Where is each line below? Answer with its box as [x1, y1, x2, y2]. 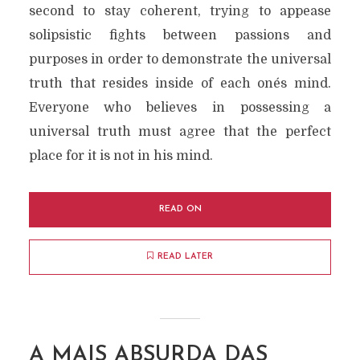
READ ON [158, 205, 202, 214]
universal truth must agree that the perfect [28, 125, 332, 139]
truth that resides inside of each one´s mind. [28, 76, 332, 91]
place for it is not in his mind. [28, 149, 213, 163]
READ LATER [157, 252, 213, 261]
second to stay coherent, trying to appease [28, 4, 332, 18]
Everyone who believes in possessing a [28, 100, 332, 115]
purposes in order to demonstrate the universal [28, 52, 332, 67]
